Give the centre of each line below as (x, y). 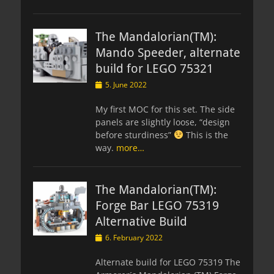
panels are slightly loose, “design (163, 122)
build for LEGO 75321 (154, 68)
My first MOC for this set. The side (165, 109)
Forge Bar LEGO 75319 (157, 205)
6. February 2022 (134, 237)
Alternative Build (141, 221)
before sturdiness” (135, 135)
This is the (206, 135)
